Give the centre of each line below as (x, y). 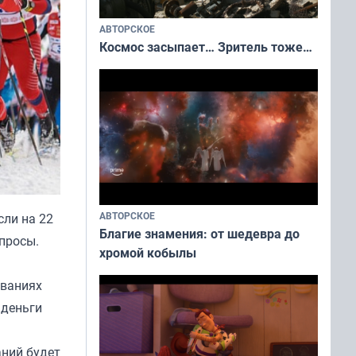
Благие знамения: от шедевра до (199, 234)
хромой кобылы (148, 253)
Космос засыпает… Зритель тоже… (206, 46)
